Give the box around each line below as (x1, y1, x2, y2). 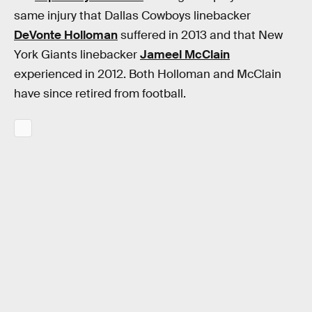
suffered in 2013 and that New (118, 28, 283, 43)
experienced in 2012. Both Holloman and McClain (14, 67, 281, 82)
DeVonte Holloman (14, 28, 118, 43)
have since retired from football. (14, 86, 186, 102)
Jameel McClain (140, 47, 230, 63)
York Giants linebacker (14, 47, 140, 63)
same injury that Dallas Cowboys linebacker (14, 8, 251, 24)
